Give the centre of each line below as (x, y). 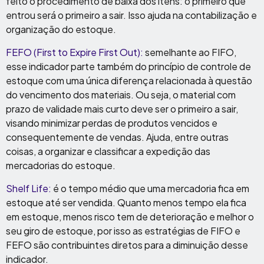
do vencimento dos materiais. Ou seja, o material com (121, 95)
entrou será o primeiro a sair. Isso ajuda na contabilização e (131, 15)
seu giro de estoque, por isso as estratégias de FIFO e (123, 231)
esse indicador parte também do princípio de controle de (128, 67)
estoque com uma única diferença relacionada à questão (129, 81)
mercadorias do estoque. (61, 166)
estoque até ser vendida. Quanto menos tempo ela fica (126, 203)
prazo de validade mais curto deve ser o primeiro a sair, (122, 109)
